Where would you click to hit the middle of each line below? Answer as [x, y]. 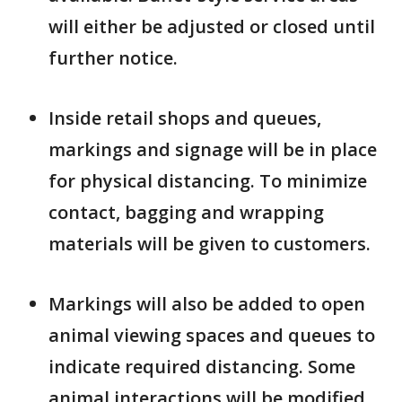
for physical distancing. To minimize [208, 181]
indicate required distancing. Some [202, 367]
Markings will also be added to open [207, 304]
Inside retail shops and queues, [185, 118]
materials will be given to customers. [210, 244]
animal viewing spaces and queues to [212, 336]
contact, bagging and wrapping [186, 213]
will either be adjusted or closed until [212, 27]
